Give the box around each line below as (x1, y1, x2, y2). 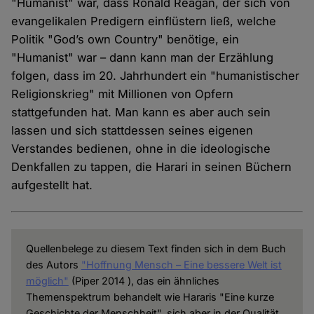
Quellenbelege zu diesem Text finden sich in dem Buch (25, 243, 286, 255)
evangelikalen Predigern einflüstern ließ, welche (11, 14, 277, 29)
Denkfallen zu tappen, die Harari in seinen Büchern (11, 160, 292, 175)
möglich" (25, 275, 69, 287)
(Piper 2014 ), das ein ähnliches (68, 275, 219, 287)
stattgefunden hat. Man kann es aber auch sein (11, 105, 271, 120)
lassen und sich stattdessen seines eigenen (11, 123, 254, 138)
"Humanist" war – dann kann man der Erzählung (11, 50, 274, 65)
